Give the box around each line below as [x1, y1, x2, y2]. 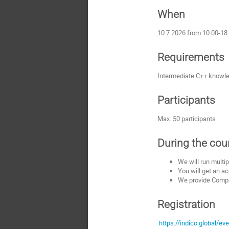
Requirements [157, 50, 225, 63]
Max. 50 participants [157, 113, 216, 123]
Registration [157, 197, 216, 211]
